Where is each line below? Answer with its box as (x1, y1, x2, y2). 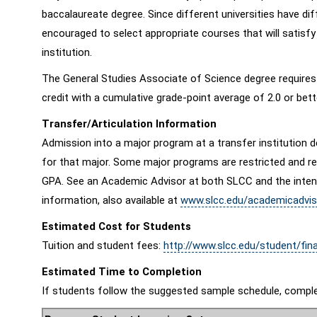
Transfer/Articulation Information (42, 117, 217, 130)
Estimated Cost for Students (42, 220, 191, 233)
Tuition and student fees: (42, 239, 163, 252)
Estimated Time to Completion (42, 265, 202, 278)
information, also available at (42, 194, 180, 207)
